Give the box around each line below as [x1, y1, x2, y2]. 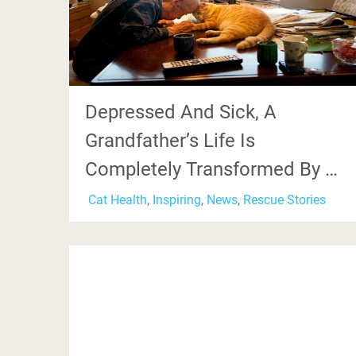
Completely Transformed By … [85, 158, 338, 181]
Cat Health [88, 192, 147, 208]
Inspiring [153, 192, 201, 208]
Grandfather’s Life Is [85, 130, 255, 153]
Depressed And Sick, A [85, 101, 277, 124]
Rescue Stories [243, 192, 326, 208]
